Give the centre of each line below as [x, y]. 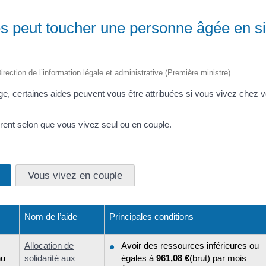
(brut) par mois [218, 258]
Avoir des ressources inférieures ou [190, 245]
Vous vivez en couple [75, 175]
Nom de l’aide [51, 216]
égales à [139, 258]
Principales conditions [151, 216]
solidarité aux [50, 258]
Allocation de [49, 245]
